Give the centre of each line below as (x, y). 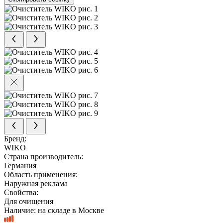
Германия (20, 165)
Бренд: (15, 138)
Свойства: (21, 192)
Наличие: (21, 210)
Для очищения (29, 201)
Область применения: (41, 174)
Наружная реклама (36, 183)
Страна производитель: (44, 156)
